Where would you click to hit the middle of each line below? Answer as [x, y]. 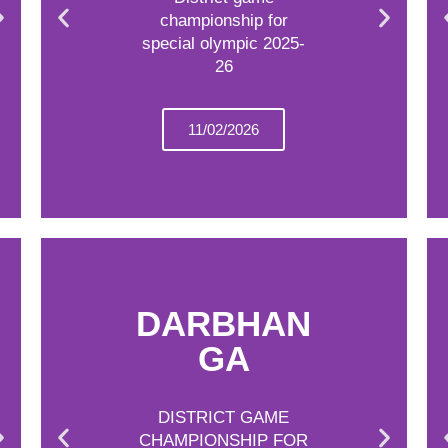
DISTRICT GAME [224, 417]
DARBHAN [224, 323]
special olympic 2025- [224, 43]
